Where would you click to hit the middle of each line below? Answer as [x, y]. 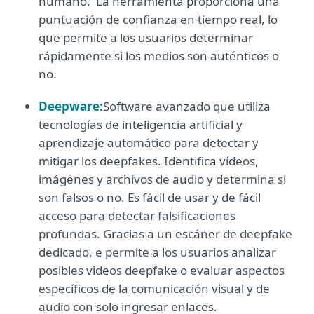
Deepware [69, 106]
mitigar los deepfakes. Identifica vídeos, [149, 161]
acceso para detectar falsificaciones [137, 216]
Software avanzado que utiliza [187, 106]
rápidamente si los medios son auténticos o [159, 56]
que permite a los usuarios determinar [146, 37]
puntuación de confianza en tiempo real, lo [158, 19]
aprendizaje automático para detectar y [149, 143]
